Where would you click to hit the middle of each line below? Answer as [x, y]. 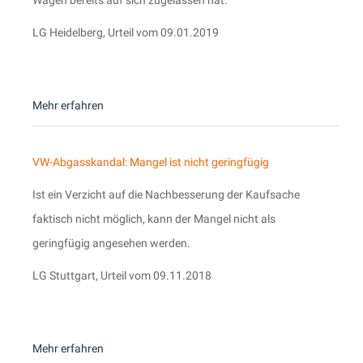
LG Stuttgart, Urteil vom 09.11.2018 [122, 275]
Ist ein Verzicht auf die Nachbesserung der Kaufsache [166, 194]
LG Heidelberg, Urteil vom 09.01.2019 [126, 32]
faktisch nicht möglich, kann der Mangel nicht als [154, 219]
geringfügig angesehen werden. [111, 243]
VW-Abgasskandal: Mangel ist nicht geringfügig [151, 162]
